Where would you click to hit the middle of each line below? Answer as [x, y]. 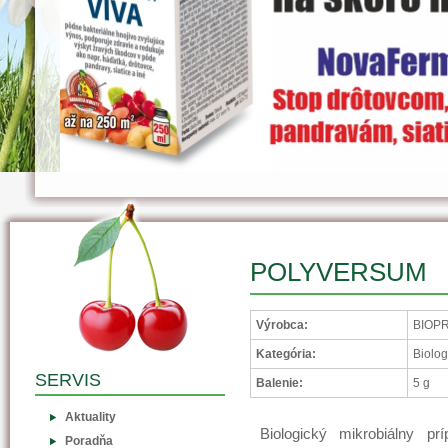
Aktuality [90, 417]
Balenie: [279, 383]
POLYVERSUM [338, 272]
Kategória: [286, 354]
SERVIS [68, 380]
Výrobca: [282, 325]
